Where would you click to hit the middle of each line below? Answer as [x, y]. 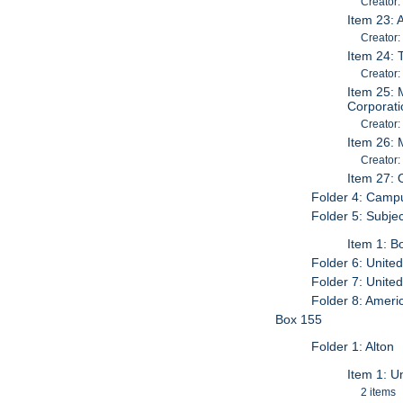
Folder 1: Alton [353, 347]
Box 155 [299, 319]
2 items [379, 392]
